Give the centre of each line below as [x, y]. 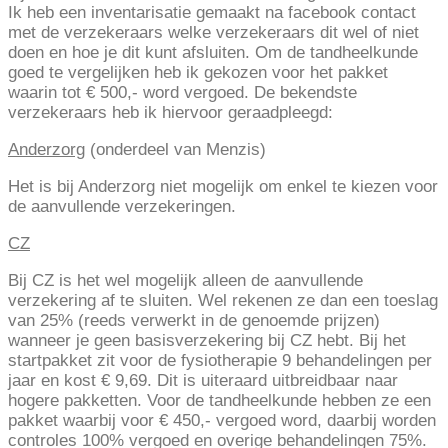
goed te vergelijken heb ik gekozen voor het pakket [198, 73]
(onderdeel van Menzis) [175, 150]
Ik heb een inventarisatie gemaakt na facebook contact [212, 13]
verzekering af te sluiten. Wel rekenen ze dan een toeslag [223, 301]
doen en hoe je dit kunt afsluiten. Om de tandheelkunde [213, 53]
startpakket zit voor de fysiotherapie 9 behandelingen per [220, 361]
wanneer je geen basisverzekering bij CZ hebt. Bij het [207, 341]
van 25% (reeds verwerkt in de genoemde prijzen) [194, 321]
